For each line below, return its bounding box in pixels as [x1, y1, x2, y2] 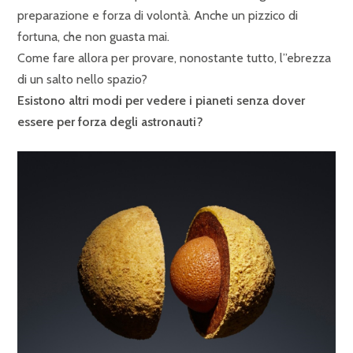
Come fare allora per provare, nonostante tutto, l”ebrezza [17, 50, 331, 65]
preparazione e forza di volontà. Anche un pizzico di [17, 8, 298, 23]
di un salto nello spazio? [17, 72, 147, 87]
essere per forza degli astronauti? [17, 114, 203, 129]
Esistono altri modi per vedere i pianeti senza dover [17, 93, 305, 108]
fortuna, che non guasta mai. [17, 29, 169, 44]
